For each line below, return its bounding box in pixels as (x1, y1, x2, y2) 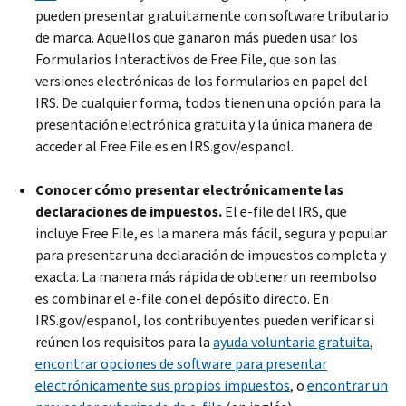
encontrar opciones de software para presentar (35, 353, 327, 373)
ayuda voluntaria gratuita (213, 332, 370, 352)
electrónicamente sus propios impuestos (35, 375, 290, 395)
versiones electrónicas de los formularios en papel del (35, 71, 368, 91)
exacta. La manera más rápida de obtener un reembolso (35, 266, 377, 286)
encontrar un (307, 375, 388, 395)
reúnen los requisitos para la (35, 332, 213, 352)
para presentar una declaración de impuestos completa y (35, 245, 386, 265)
